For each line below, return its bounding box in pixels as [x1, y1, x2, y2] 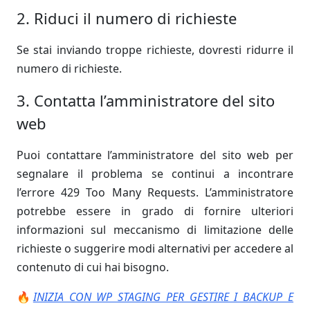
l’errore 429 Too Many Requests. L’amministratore [17, 185, 293, 201]
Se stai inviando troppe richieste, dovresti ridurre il [17, 42, 293, 58]
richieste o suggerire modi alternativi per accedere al [17, 241, 293, 257]
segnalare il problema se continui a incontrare [17, 166, 293, 182]
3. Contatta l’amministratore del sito [17, 90, 275, 111]
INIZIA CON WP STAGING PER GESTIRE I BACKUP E [33, 289, 294, 305]
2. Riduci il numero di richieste [17, 8, 237, 29]
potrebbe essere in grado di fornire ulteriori [17, 203, 293, 219]
